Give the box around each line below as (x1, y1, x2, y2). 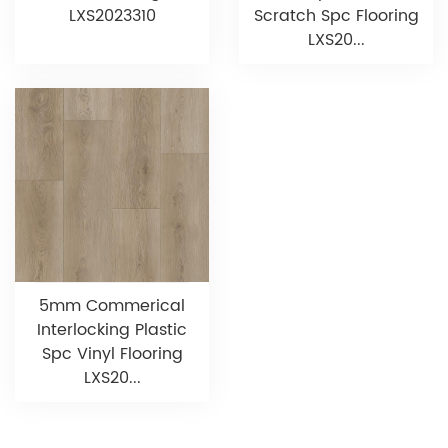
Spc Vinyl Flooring (41, 340, 183, 367)
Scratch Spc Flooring (253, 2, 419, 29)
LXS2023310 (68, 2, 156, 29)
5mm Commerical (39, 292, 185, 319)
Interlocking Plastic (37, 316, 187, 343)
